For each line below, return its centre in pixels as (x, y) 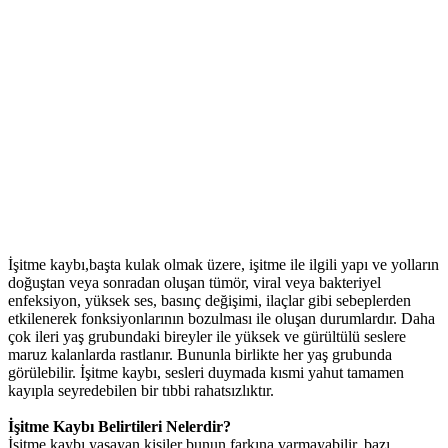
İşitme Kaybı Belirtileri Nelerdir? (119, 427)
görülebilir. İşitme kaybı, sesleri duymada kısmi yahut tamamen (206, 373)
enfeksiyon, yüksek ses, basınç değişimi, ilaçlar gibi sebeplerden (209, 301)
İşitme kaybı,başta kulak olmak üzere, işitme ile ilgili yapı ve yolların (223, 265)
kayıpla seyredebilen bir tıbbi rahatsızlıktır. (141, 391)
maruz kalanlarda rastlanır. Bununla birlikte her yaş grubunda (200, 355)
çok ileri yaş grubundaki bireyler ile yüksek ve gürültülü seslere (207, 337)
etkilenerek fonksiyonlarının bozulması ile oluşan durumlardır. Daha (221, 319)
